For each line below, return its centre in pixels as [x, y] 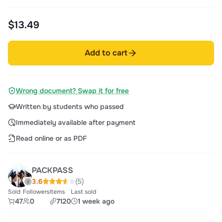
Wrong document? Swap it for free [72, 91]
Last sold [83, 192]
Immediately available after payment [76, 123]
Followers [36, 192]
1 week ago [96, 201]
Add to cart [106, 53]
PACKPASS [53, 170]
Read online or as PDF [51, 139]
